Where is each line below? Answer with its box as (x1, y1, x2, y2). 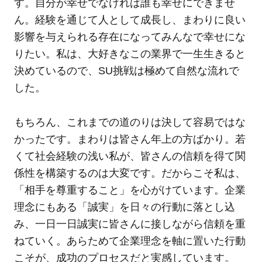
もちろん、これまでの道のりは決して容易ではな (13, 116, 246, 129)
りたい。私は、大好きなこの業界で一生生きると (13, 48, 246, 60)
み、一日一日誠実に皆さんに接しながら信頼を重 (13, 218, 246, 230)
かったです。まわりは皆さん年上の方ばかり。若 (13, 133, 246, 146)
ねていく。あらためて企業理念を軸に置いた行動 (13, 235, 246, 247)
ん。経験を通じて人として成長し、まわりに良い (13, 14, 246, 26)
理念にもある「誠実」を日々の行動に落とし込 (13, 201, 235, 213)
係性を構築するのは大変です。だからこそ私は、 (13, 167, 246, 180)
